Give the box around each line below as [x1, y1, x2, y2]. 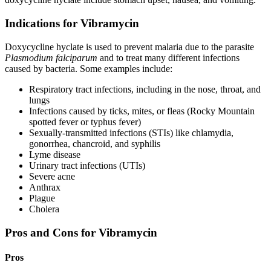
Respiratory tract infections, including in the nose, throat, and [29, 83, 261, 94]
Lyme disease [29, 149, 80, 160]
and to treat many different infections [97, 52, 240, 63]
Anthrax [29, 181, 60, 192]
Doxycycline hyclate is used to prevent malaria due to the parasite [5, 41, 254, 52]
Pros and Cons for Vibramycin [5, 226, 157, 239]
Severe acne [29, 171, 75, 181]
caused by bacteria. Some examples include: [5, 63, 172, 74]
